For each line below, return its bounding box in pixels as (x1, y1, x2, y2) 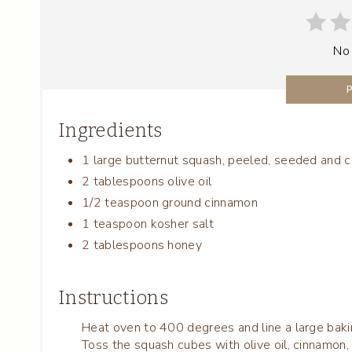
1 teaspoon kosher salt (82, 215, 214, 233)
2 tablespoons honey (82, 236, 203, 255)
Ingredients (58, 119, 163, 142)
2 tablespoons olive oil (82, 173, 212, 191)
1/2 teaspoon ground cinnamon (82, 194, 258, 212)
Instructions (58, 287, 168, 310)
